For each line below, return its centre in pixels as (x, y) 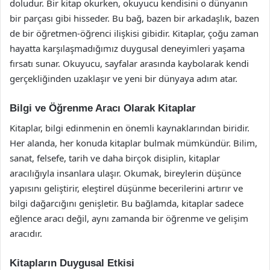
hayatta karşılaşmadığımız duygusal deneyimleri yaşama (127, 48)
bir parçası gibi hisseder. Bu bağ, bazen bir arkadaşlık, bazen (134, 18)
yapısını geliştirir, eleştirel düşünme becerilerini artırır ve (126, 188)
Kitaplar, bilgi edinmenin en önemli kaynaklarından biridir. (130, 127)
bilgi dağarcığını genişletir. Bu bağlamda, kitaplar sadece (127, 203)
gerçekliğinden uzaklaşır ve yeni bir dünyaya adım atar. (124, 78)
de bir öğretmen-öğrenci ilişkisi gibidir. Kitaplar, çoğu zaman (134, 33)
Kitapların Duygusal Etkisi (72, 263)
